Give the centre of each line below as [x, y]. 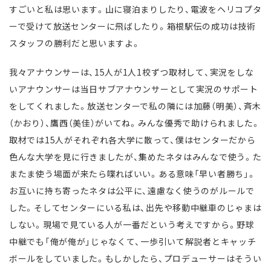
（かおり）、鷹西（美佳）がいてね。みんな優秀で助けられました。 [135, 123]
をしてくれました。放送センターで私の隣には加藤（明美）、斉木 [135, 106]
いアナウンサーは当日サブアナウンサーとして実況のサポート [134, 89]
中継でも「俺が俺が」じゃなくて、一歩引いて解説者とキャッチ [133, 242]
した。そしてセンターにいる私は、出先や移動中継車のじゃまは [135, 208]
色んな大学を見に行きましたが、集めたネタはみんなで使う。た [135, 157]
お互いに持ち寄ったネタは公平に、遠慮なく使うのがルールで [132, 191]
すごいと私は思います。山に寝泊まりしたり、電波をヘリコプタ [135, 9]
